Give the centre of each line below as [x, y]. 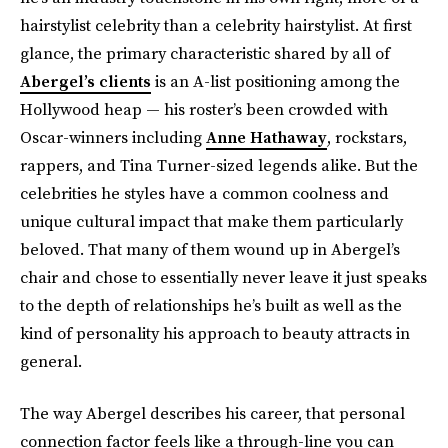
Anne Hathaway [266, 137]
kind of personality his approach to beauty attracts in [215, 333]
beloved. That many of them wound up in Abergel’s [210, 249]
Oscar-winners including [113, 137]
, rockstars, [367, 137]
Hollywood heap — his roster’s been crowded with [204, 109]
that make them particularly [298, 221]
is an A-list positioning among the [275, 81]
